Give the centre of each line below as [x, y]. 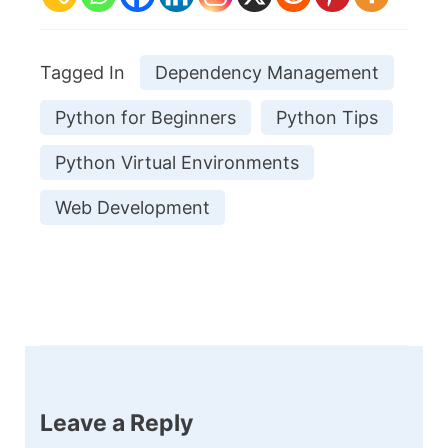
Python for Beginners [145, 117]
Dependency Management [267, 72]
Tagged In [82, 72]
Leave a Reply [116, 422]
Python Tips [327, 117]
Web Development [132, 207]
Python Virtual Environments [177, 162]
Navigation [133, 374]
